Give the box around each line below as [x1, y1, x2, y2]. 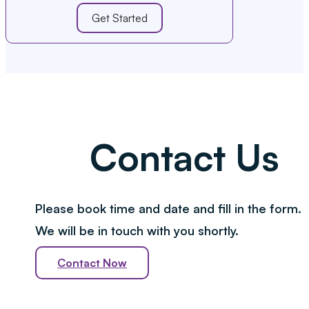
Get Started [91, 10, 148, 25]
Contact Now [57, 255, 128, 270]
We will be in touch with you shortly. [35, 222, 239, 238]
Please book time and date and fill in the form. [35, 200, 302, 216]
